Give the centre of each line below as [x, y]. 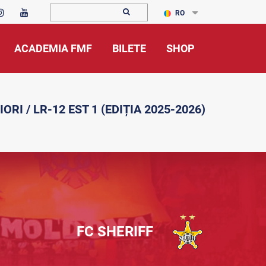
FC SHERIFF [115, 232]
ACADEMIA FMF [53, 48]
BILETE [129, 48]
